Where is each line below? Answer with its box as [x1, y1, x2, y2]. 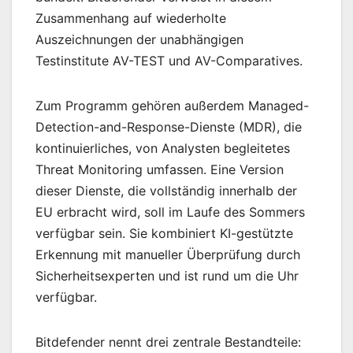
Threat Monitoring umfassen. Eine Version [35, 162, 284, 178]
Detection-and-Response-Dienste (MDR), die [35, 119, 302, 136]
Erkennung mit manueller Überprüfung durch [35, 247, 300, 263]
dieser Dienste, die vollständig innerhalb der [35, 183, 297, 199]
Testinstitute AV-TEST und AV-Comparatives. [35, 53, 303, 69]
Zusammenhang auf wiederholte [35, 10, 226, 27]
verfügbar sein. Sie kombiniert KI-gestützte [35, 225, 293, 242]
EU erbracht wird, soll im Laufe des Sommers [35, 204, 305, 221]
